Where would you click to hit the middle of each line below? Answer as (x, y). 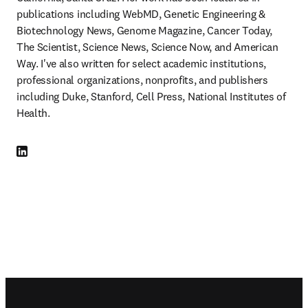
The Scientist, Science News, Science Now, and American (147, 47)
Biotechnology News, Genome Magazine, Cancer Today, (144, 30)
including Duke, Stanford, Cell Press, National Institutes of (151, 96)
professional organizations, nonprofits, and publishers (142, 80)
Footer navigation (79, 289)
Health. (35, 113)
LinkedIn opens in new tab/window (88, 152)
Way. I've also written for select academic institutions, (142, 63)
